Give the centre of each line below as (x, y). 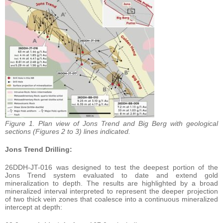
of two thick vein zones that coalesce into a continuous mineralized (111, 199)
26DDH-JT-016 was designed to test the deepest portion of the (111, 167)
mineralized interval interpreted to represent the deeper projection (111, 191)
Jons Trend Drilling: (39, 149)
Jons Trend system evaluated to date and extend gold (111, 175)
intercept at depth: (34, 207)
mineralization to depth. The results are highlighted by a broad (111, 183)
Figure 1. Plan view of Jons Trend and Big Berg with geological (111, 123)
